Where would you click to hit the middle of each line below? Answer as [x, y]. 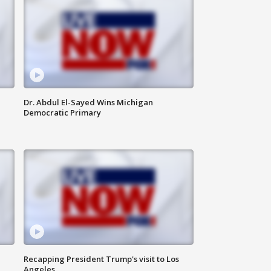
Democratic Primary [63, 113]
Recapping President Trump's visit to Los [102, 259]
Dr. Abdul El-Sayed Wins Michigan [89, 103]
